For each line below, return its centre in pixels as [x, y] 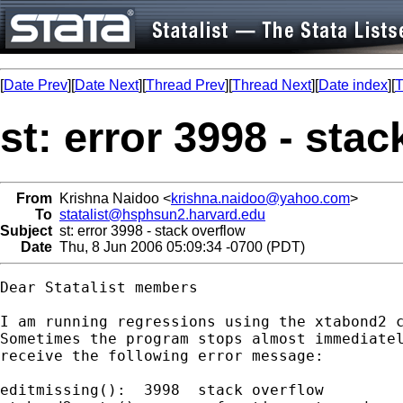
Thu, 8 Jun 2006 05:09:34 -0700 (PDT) [179, 246]
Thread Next [272, 85]
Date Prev [36, 85]
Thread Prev [185, 85]
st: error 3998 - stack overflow [149, 230]
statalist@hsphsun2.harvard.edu [162, 214]
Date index [353, 85]
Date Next [107, 85]
